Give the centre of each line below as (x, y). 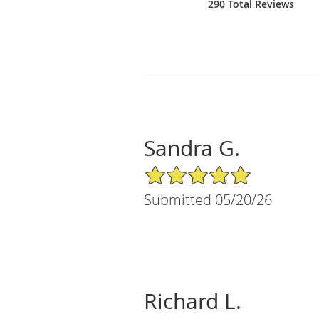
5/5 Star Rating (179, 170)
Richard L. (193, 301)
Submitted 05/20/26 (208, 199)
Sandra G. (192, 148)
